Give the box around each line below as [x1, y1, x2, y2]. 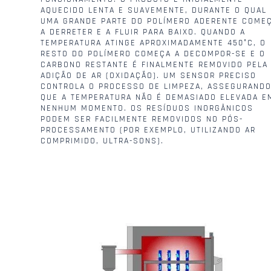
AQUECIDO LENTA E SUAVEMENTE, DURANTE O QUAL [41, 5, 267, 16]
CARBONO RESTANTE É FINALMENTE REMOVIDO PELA [41, 59, 269, 71]
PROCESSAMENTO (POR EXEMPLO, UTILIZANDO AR [41, 125, 256, 136]
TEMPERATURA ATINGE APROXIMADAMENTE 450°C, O [41, 38, 267, 49]
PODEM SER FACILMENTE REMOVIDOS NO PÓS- [41, 114, 244, 125]
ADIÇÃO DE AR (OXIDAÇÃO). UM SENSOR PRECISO [41, 70, 257, 82]
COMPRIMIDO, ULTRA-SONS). [41, 135, 165, 147]
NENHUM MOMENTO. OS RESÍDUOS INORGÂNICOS [41, 103, 254, 114]
